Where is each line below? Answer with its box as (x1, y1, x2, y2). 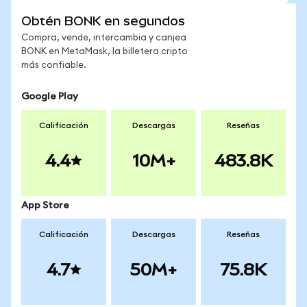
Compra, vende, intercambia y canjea (21, 34, 186, 42)
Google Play (21, 92, 78, 101)
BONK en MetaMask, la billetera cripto (21, 47, 188, 56)
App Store (21, 201, 69, 210)
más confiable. (21, 61, 86, 70)
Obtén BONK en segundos (21, 14, 185, 28)
